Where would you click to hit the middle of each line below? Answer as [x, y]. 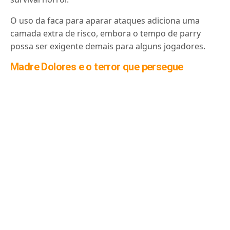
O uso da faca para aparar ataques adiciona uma [105, 21]
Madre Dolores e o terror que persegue [97, 67]
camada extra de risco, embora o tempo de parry [106, 33]
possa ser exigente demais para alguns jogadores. [108, 46]
